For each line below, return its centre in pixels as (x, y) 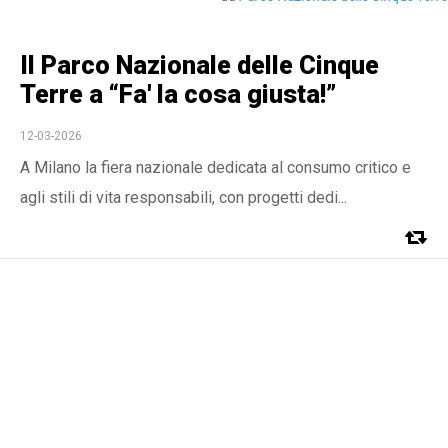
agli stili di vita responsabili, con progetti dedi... (183, 197)
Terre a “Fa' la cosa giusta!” (178, 94)
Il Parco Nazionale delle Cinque (199, 65)
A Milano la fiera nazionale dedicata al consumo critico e (215, 167)
